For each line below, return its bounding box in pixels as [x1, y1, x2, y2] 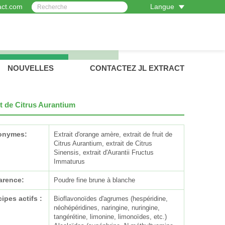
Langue [150, 3, 175, 11]
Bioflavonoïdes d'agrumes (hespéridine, [54, 194, 168, 202]
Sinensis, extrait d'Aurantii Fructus [54, 148, 154, 156]
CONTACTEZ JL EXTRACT [90, 64, 185, 73]
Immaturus [54, 157, 85, 165]
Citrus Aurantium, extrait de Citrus [54, 139, 153, 147]
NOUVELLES [7, 64, 54, 73]
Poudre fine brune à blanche [54, 176, 136, 184]
